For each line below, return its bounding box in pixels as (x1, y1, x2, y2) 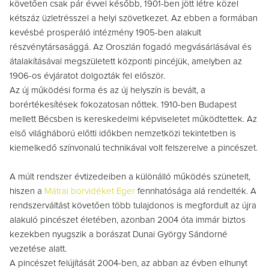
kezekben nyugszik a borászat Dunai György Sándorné (10, 230, 228, 239)
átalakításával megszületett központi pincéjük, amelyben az (10, 57, 242, 66)
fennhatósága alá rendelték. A (138, 187, 256, 196)
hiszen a (10, 187, 44, 196)
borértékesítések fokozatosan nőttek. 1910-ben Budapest (10, 100, 237, 109)
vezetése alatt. (10, 244, 67, 253)
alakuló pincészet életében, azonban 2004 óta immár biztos (10, 216, 246, 225)
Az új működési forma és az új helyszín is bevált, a (10, 86, 205, 95)
